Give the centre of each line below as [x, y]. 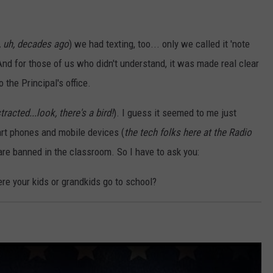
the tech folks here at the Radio [188, 133]
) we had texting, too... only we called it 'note [159, 44]
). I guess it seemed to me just [175, 113]
